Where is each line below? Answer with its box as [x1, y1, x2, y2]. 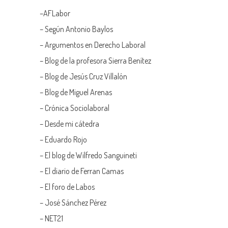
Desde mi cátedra [45, 118, 101, 129]
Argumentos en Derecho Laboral [45, 39, 146, 50]
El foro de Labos [45, 181, 95, 192]
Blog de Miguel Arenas [45, 87, 112, 97]
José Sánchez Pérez [45, 197, 107, 208]
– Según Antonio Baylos [40, 23, 113, 34]
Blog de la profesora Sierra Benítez [45, 55, 152, 66]
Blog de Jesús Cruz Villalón [45, 71, 128, 81]
